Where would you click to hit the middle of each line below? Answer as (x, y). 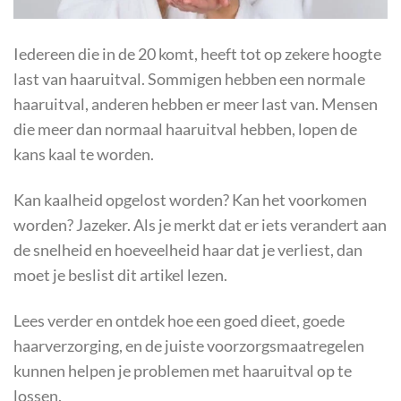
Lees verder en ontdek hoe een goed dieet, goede (179, 321)
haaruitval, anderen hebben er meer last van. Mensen (196, 105)
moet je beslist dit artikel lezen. (120, 276)
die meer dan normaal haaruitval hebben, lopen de (185, 130)
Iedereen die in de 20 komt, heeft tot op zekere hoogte (197, 55)
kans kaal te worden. (84, 155)
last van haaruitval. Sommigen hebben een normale (189, 80)
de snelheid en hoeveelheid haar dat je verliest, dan (188, 251)
